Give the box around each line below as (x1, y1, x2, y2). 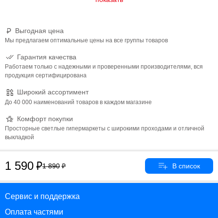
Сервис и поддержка (5, 192, 80, 200)
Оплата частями (5, 208, 63, 216)
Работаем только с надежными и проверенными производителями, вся (5, 63, 203, 71)
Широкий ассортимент (17, 88, 89, 96)
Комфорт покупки (17, 114, 73, 123)
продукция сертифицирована (5, 72, 87, 79)
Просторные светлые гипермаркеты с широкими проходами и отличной (5, 125, 204, 132)
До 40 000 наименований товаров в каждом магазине (5, 98, 152, 106)
